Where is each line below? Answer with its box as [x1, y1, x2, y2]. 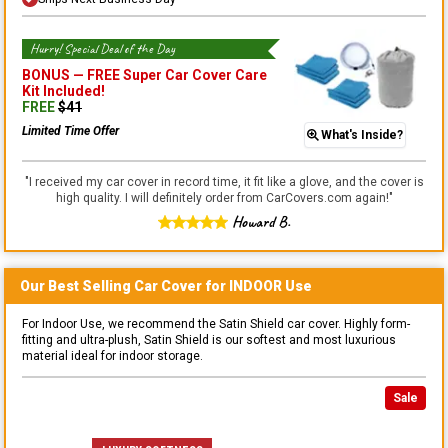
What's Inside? [321, 128, 404, 143]
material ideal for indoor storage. [22, 349, 203, 364]
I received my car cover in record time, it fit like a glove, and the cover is [28, 175, 424, 190]
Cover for [158, 278, 229, 295]
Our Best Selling [20, 278, 134, 295]
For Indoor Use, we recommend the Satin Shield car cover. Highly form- [22, 317, 410, 332]
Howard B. [232, 212, 290, 233]
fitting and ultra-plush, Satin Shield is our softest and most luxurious [22, 333, 396, 348]
